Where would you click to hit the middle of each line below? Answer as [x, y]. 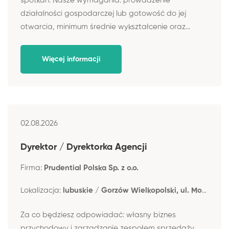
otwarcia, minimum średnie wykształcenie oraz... [105, 27]
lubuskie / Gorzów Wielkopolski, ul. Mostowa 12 [132, 190]
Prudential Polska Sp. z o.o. [91, 168]
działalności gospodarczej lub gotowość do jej [103, 13]
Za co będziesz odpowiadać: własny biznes [98, 215]
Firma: [32, 168]
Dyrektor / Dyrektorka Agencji [85, 147]
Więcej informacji [71, 59]
